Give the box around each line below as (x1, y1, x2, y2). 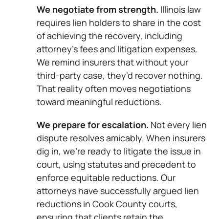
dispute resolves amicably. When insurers (37, 131, 205, 144)
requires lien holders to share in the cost (37, 16, 201, 28)
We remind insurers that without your (37, 56, 188, 68)
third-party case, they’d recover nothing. (37, 69, 203, 81)
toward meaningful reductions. (37, 95, 162, 108)
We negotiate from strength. (37, 3, 158, 15)
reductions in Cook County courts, (37, 197, 177, 210)
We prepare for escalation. (37, 118, 149, 131)
